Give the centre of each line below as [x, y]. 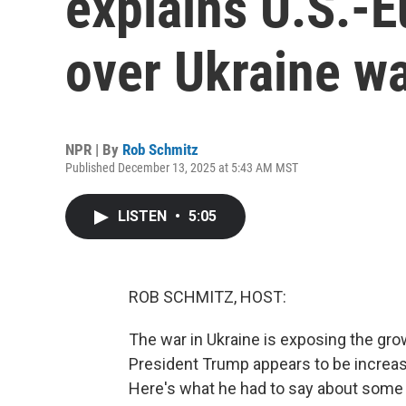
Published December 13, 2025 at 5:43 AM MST [182, 168]
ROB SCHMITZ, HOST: [208, 297]
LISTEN [144, 216]
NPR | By [94, 150]
